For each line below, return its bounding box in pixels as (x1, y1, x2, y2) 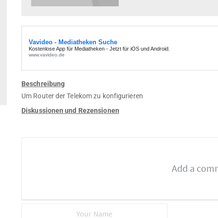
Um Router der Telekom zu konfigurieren (21, 91, 143, 100)
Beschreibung (21, 79, 65, 88)
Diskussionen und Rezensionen (21, 106, 119, 114)
